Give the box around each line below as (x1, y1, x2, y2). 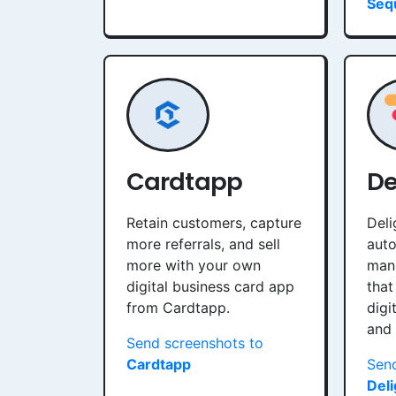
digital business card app (126, 278, 294, 295)
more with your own (126, 256, 261, 274)
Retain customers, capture (126, 214, 301, 232)
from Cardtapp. (126, 299, 230, 316)
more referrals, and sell (126, 235, 280, 253)
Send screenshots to (126, 334, 263, 352)
